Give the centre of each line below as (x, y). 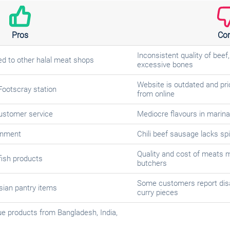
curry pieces (157, 193)
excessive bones (165, 65)
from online (156, 94)
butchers (152, 164)
